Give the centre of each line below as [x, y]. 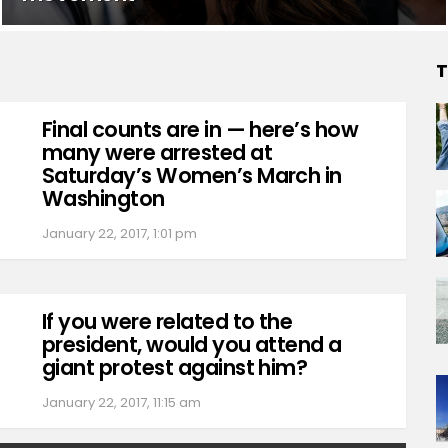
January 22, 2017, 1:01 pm [119, 233]
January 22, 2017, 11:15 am [121, 402]
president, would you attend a [192, 344]
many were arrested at [157, 152]
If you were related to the [167, 321]
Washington [103, 198]
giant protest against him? [175, 367]
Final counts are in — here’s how [200, 129]
